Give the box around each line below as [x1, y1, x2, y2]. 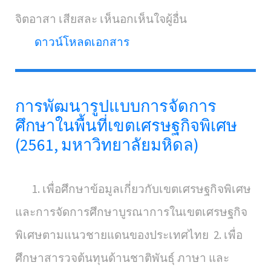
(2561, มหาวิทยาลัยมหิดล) [15, 134, 199, 155]
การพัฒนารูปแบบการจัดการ [15, 96, 217, 116]
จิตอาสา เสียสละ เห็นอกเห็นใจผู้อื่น [15, 11, 187, 26]
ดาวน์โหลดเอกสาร [34, 34, 129, 49]
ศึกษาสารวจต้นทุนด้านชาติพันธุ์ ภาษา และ [15, 250, 229, 265]
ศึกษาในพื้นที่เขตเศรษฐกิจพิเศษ [15, 115, 237, 135]
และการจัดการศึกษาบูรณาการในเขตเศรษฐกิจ [15, 204, 247, 219]
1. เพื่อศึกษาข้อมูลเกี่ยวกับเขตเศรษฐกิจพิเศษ [15, 181, 251, 196]
